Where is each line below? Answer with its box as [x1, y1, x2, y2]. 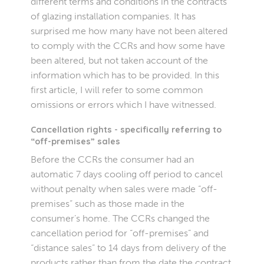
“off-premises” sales [31, 136, 121, 147]
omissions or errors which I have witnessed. [31, 98, 217, 110]
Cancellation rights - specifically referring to [31, 124, 222, 135]
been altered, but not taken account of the [31, 54, 209, 66]
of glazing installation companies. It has [31, 10, 196, 22]
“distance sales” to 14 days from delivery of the [31, 242, 227, 253]
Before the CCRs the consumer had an [31, 153, 194, 165]
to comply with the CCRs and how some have [31, 39, 226, 51]
